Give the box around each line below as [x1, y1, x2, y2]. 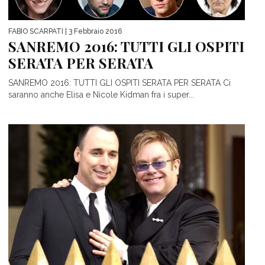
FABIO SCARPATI [8, 27, 63, 35]
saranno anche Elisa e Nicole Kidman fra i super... [8, 89, 194, 99]
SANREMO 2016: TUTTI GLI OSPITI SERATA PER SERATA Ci [8, 77, 231, 88]
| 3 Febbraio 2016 [63, 27, 122, 35]
